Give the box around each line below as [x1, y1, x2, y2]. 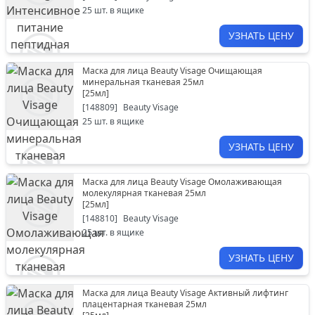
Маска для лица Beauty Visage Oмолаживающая [82, 176, 282, 188]
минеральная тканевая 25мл [82, 76, 204, 88]
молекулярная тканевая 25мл [82, 187, 206, 199]
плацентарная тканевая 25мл [82, 298, 207, 310]
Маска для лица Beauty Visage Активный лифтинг [82, 287, 288, 299]
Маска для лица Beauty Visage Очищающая [82, 65, 262, 77]
